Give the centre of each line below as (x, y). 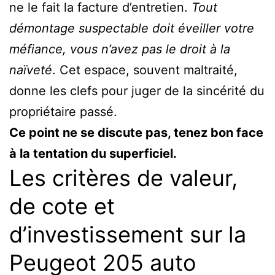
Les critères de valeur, (123, 178)
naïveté (31, 70)
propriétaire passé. (63, 111)
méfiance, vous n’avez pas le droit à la (120, 49)
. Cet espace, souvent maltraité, (145, 70)
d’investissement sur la (128, 234)
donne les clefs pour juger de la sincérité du (137, 91)
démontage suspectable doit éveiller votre (132, 28)
